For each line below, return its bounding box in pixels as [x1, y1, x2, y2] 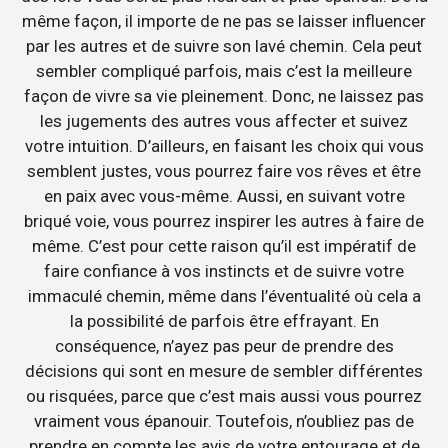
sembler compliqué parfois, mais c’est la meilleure [36, 61, 412, 82]
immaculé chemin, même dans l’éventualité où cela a [27, 286, 421, 307]
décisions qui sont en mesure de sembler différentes [25, 361, 423, 382]
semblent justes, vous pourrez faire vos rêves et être [27, 161, 421, 182]
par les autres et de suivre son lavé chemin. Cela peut [26, 36, 422, 57]
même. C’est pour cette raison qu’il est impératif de [32, 236, 416, 257]
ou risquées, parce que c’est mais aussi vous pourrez [26, 386, 422, 407]
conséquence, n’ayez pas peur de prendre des [54, 336, 394, 357]
